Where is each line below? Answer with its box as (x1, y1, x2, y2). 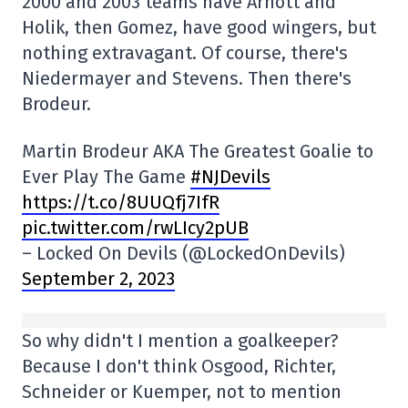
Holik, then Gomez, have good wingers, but (22, 16, 376, 38)
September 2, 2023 (22, 268, 175, 290)
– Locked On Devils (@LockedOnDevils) (22, 242, 345, 264)
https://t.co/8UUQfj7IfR (22, 191, 219, 213)
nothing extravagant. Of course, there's (22, 42, 348, 64)
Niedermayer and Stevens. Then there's (22, 67, 352, 89)
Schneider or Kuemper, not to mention (22, 381, 342, 403)
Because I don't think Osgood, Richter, (22, 355, 336, 377)
